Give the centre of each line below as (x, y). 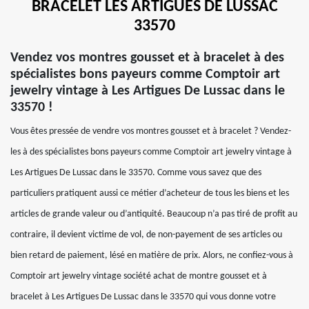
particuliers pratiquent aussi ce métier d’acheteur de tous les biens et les (150, 193)
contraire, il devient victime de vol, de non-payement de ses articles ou (146, 235)
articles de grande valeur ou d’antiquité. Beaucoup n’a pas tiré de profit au (154, 214)
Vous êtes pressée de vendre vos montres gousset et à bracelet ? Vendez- (151, 131)
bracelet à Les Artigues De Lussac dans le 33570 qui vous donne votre (143, 297)
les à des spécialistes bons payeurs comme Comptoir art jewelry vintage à (151, 152)
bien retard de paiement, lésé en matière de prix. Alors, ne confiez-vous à (152, 256)
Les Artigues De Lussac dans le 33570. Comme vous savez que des (136, 173)
